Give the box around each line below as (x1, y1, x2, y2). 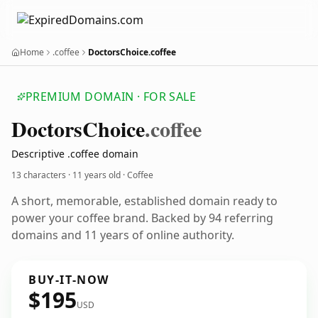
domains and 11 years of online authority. (11, 227, 234, 243)
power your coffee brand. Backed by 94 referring (11, 210, 273, 226)
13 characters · (11, 169, 72, 181)
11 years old (72, 169, 121, 181)
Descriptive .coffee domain (11, 147, 138, 160)
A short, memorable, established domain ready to (11, 193, 278, 209)
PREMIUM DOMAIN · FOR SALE (26, 89, 196, 104)
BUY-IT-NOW (28, 272, 109, 287)
